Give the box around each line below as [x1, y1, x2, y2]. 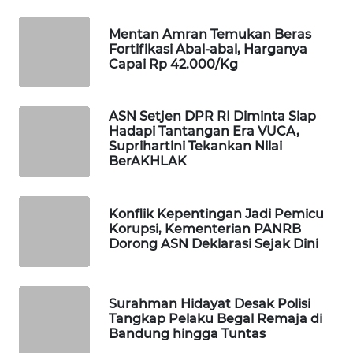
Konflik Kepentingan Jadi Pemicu [109, 206, 324, 221]
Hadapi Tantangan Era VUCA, [109, 124, 299, 139]
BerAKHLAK [109, 154, 187, 169]
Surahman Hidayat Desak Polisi [109, 295, 310, 311]
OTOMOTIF [32, 262, 83, 277]
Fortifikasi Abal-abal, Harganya [109, 41, 307, 57]
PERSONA [32, 204, 77, 218]
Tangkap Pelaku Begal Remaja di [109, 310, 322, 326]
